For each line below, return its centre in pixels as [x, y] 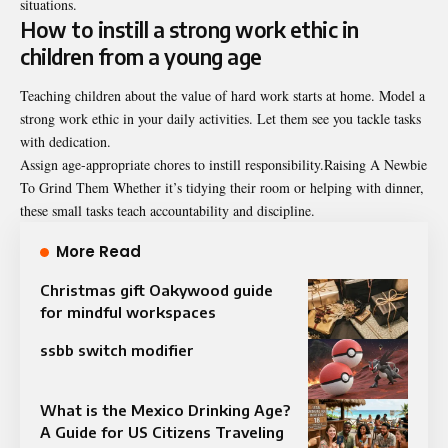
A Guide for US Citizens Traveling [162, 431]
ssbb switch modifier [117, 349]
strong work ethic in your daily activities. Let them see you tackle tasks [220, 118]
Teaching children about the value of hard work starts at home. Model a [222, 95]
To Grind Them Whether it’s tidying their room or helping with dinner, [222, 187]
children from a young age [141, 56]
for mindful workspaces [128, 311]
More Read [98, 251]
